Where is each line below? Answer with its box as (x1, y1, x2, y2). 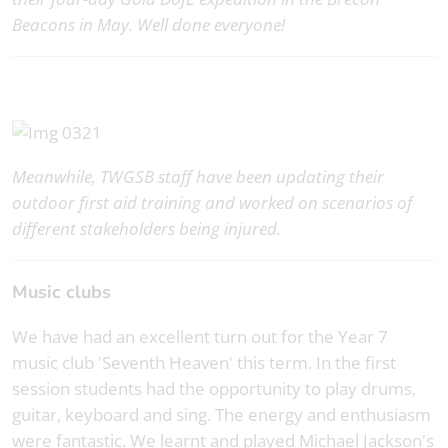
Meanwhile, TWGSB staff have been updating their (12, 165, 384, 189)
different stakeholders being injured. (12, 217, 281, 241)
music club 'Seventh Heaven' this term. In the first (12, 351, 396, 375)
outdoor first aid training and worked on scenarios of (12, 191, 412, 215)
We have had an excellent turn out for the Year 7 (12, 325, 388, 349)
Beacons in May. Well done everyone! (12, 12, 285, 36)
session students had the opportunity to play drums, (12, 377, 416, 401)
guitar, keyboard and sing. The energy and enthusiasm (12, 403, 431, 427)
